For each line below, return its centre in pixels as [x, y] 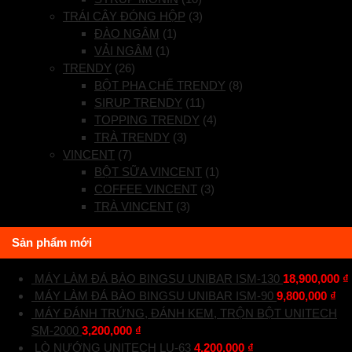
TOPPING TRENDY [147, 120]
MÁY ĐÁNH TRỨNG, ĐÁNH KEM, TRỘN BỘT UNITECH [186, 313]
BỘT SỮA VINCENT [148, 172]
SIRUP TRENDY [138, 103]
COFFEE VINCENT [146, 189]
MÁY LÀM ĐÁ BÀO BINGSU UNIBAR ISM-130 [157, 279]
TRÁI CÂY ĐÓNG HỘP [124, 16]
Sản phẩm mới [52, 243]
